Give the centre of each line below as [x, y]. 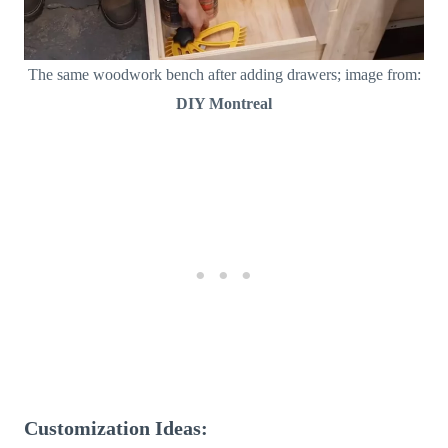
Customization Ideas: [116, 427]
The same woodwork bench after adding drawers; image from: [224, 74]
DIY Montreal [224, 103]
